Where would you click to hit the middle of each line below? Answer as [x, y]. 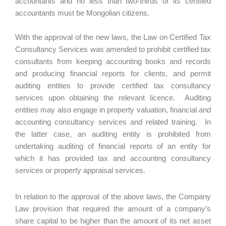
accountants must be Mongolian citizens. [84, 13]
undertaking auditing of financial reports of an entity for [113, 146]
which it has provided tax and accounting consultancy [113, 158]
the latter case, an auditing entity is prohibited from [113, 134]
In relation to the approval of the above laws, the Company [113, 196]
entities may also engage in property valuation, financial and [113, 110]
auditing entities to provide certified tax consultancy [113, 86]
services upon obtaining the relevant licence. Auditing [113, 98]
